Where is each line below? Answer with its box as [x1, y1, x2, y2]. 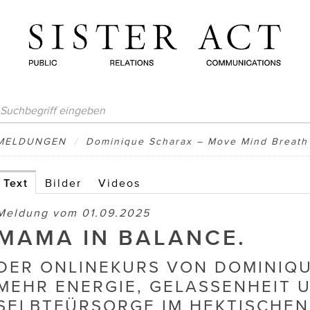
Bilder [45, 176, 82, 189]
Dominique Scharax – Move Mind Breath [86, 136, 308, 147]
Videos [98, 176, 140, 189]
